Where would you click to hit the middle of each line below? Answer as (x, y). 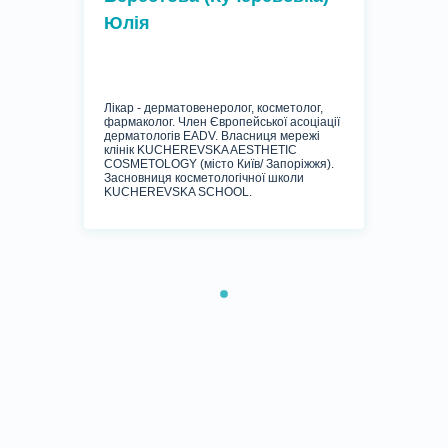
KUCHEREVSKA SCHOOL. (178, 192)
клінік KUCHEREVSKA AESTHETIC (200, 150)
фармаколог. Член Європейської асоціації (222, 122)
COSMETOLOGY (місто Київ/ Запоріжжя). (219, 164)
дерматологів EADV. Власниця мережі (212, 136)
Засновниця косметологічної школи (204, 178)
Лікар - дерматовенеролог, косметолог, (213, 108)
